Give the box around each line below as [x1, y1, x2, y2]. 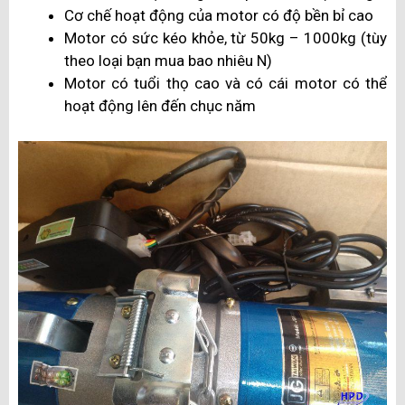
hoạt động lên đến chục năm [64, 97, 256, 116]
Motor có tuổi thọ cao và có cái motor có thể [64, 74, 387, 93]
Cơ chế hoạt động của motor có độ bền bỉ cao [64, 6, 373, 25]
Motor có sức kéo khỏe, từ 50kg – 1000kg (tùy [64, 29, 387, 48]
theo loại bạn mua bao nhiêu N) [64, 52, 272, 71]
